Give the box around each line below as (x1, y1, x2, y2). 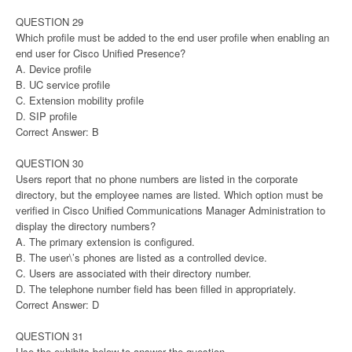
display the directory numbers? (16, 218, 156, 234)
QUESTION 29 (16, 14, 83, 30)
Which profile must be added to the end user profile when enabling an (16, 30, 329, 46)
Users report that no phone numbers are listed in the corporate (16, 171, 298, 187)
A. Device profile (16, 61, 91, 77)
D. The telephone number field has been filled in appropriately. (16, 281, 296, 297)
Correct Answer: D (16, 297, 99, 313)
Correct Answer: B (16, 124, 99, 140)
